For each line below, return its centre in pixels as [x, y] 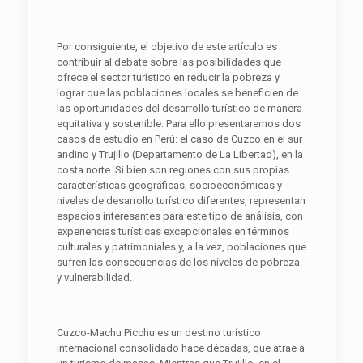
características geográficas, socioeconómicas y [169, 185]
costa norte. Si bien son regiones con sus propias [173, 169]
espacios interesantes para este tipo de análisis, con [179, 216]
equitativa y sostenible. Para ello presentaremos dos [178, 123]
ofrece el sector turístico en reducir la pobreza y [168, 77]
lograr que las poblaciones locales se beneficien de [177, 92]
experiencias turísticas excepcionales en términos [173, 231]
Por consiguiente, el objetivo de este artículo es [167, 46]
